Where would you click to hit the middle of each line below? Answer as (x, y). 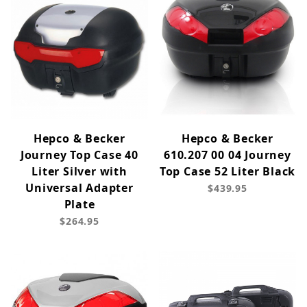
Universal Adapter (79, 188)
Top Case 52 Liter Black (228, 172)
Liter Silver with (79, 172)
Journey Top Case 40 (79, 155)
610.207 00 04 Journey (228, 155)
